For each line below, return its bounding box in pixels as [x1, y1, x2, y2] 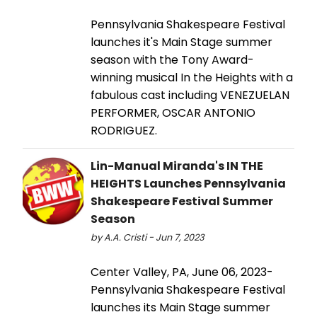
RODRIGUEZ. [91, 122, 157, 139]
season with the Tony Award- [91, 52, 254, 69]
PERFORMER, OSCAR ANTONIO [91, 105, 255, 122]
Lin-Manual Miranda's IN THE [91, 158, 263, 175]
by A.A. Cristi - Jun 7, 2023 [91, 231, 204, 244]
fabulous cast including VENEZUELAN [91, 87, 289, 104]
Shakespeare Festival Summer [91, 193, 273, 210]
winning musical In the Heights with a [91, 69, 293, 86]
